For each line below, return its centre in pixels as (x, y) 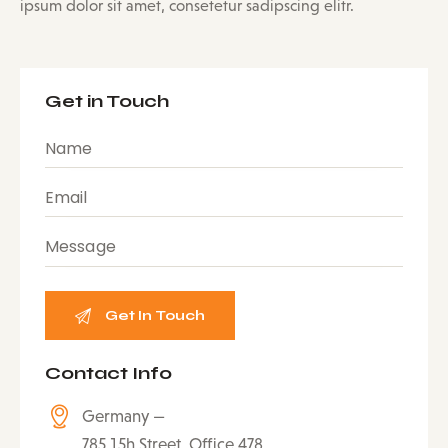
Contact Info (108, 373)
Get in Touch (107, 101)
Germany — (124, 417)
